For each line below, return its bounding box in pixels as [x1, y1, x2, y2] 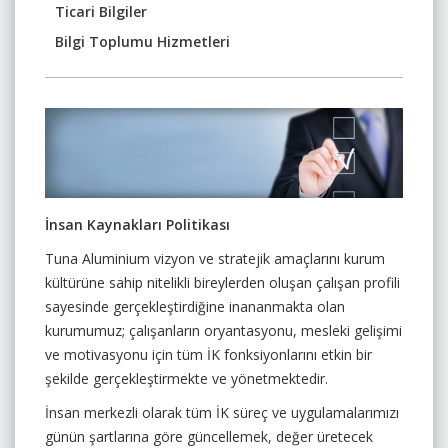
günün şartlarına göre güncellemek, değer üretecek [45, 426, 373, 446]
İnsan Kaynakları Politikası [45, 214, 230, 234]
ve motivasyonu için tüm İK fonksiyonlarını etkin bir [45, 344, 372, 364]
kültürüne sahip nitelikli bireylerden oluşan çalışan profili [45, 272, 400, 292]
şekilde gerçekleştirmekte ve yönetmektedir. [45, 368, 328, 388]
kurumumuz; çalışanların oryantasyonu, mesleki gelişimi [45, 320, 402, 340]
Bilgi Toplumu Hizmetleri [55, 32, 230, 51]
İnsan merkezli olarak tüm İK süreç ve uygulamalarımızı [45, 402, 399, 422]
